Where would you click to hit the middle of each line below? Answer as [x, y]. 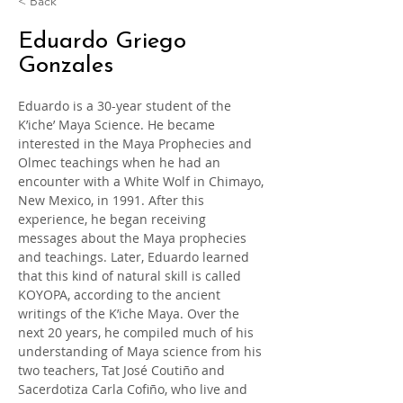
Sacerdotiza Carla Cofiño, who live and [134, 389]
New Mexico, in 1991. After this [113, 200]
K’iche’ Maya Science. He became [118, 125]
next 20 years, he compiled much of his [138, 332]
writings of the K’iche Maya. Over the [130, 313]
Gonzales [66, 66]
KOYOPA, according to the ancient [121, 295]
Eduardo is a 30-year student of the [126, 106]
